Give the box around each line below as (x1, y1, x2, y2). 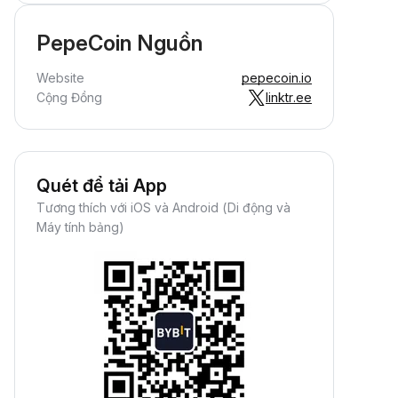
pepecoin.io (242, 70, 312, 85)
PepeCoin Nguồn (36, 30, 203, 56)
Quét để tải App (36, 175, 167, 196)
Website (36, 70, 84, 85)
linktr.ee (266, 90, 312, 105)
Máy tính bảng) (36, 219, 124, 235)
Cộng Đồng (36, 90, 102, 105)
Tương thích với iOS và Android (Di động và (36, 200, 291, 215)
